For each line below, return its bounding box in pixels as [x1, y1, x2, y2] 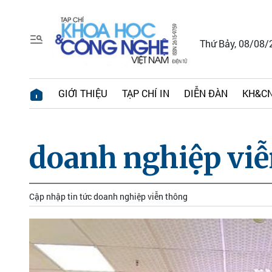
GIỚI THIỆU [58, 87, 107, 100]
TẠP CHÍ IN [122, 87, 169, 100]
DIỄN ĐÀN [184, 87, 228, 100]
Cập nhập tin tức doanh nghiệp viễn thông [29, 191, 188, 202]
